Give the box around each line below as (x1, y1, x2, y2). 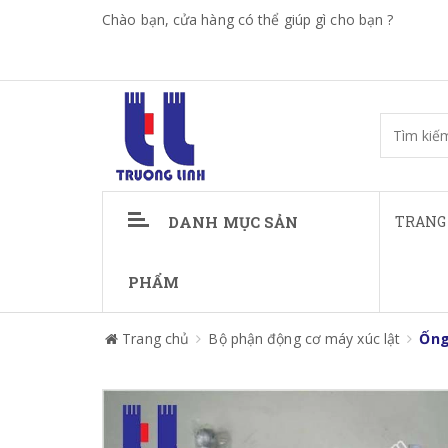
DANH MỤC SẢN (168, 212, 299, 232)
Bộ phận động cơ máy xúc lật (208, 329, 401, 348)
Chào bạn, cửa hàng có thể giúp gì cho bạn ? (102, 10, 394, 29)
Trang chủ (122, 329, 190, 348)
